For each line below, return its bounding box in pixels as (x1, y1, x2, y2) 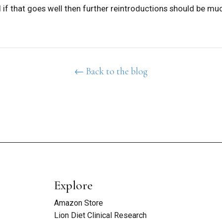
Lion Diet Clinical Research (54, 210, 147, 220)
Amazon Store (54, 198, 103, 208)
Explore (54, 177, 93, 193)
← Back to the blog (74, 65, 148, 77)
